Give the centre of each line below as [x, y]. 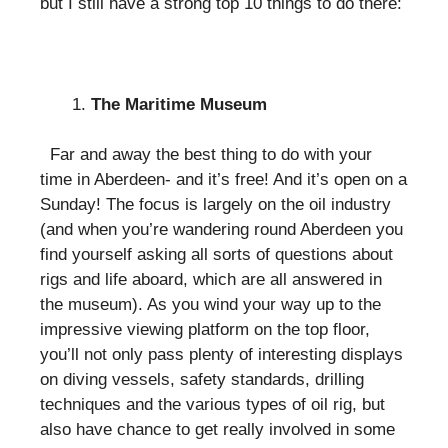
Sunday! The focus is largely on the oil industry [215, 204]
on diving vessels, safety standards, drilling [202, 379]
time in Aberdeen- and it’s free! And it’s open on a [223, 179]
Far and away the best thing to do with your [208, 154]
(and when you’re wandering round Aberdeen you [221, 229]
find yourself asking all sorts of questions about [216, 254]
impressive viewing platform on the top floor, [205, 329]
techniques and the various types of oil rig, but [212, 404]
